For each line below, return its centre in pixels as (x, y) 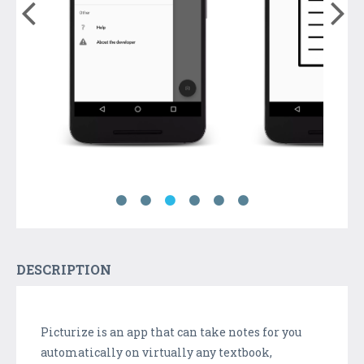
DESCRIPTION (64, 269)
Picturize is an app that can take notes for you (171, 331)
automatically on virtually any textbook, (156, 352)
